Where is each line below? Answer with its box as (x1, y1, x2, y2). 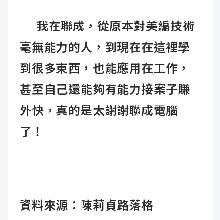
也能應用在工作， (92, 62, 191, 76)
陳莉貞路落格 (81, 199, 154, 213)
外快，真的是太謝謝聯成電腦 (20, 104, 178, 118)
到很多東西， (20, 62, 93, 76)
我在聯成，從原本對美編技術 (20, 20, 195, 34)
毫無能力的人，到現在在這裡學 (20, 41, 191, 55)
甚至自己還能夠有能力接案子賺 (20, 83, 191, 97)
